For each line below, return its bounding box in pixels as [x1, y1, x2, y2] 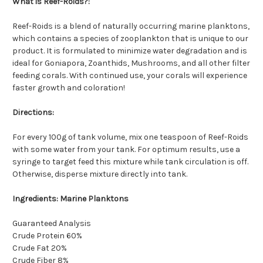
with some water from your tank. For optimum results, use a [12, 144, 240, 155]
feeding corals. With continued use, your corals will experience [12, 70, 247, 81]
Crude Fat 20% [12, 243, 67, 254]
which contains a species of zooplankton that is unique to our [12, 33, 248, 44]
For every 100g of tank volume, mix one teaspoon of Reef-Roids [12, 132, 248, 143]
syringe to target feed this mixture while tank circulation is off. [12, 157, 248, 167]
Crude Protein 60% [12, 231, 82, 241]
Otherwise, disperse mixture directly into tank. [12, 169, 187, 180]
